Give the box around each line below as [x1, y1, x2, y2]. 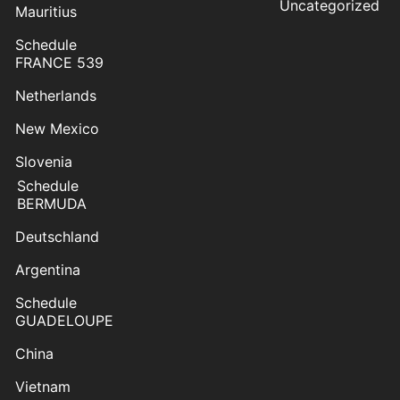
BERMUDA [17, 195, 87, 213]
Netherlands [15, 87, 96, 105]
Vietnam [15, 378, 71, 396]
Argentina [15, 261, 80, 279]
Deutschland [15, 228, 99, 246]
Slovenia [15, 153, 72, 171]
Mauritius [15, 3, 77, 21]
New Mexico [15, 120, 99, 138]
